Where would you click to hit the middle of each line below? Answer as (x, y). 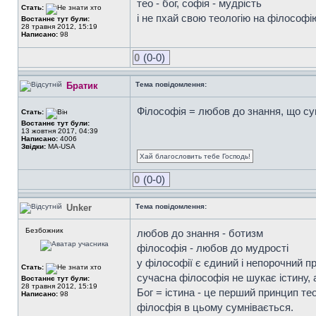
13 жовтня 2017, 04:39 (60, 131)
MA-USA (61, 146)
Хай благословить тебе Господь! (195, 156)
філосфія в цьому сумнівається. (215, 307)
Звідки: (34, 146)
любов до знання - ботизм (200, 233)
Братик (82, 86)
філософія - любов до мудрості (213, 248)
